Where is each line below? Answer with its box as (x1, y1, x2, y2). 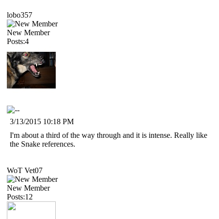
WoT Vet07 (7, 166, 43, 175)
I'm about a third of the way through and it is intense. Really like (10, 131, 207, 139)
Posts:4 (7, 37, 29, 45)
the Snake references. (10, 139, 75, 148)
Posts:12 (7, 192, 33, 201)
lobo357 (7, 10, 32, 19)
